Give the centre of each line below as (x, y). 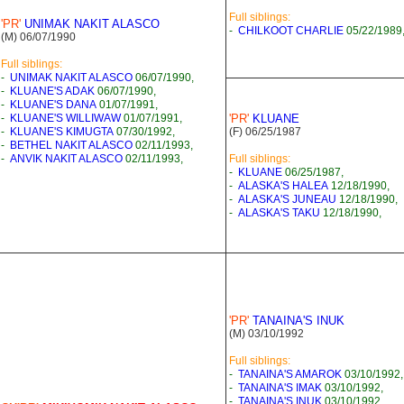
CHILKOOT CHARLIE (291, 31)
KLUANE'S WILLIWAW (65, 118)
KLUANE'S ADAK (52, 91)
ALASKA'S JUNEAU (287, 199)
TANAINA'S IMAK (280, 388)
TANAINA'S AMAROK (290, 374)
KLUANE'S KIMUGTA (62, 132)
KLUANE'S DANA (53, 105)
